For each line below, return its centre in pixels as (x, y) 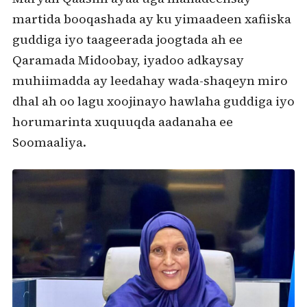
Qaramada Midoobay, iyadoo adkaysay (128, 60)
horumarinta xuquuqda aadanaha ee (122, 122)
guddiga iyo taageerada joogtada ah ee (127, 39)
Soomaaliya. (49, 142)
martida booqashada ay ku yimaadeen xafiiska (151, 19)
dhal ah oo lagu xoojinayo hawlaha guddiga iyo (153, 101)
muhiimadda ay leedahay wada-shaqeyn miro (150, 81)
